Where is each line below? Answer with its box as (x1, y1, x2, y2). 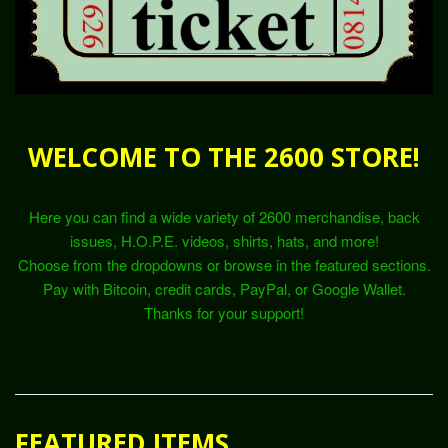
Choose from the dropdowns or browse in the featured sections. (17, 254, 431, 275)
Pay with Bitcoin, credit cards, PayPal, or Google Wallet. (42, 278, 406, 299)
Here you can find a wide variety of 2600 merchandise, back (28, 206, 420, 227)
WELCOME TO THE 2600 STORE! (28, 139, 420, 175)
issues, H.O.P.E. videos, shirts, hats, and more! (69, 230, 379, 251)
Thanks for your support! (144, 302, 304, 323)
